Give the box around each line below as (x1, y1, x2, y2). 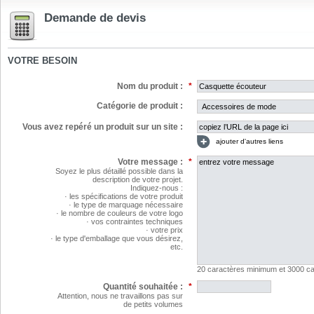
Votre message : (118, 157, 183, 167)
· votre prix (146, 226, 183, 234)
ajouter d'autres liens (214, 137, 283, 146)
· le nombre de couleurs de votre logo (56, 209, 183, 217)
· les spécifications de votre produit (64, 192, 183, 200)
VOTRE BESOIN (8, 55, 77, 66)
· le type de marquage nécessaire (69, 200, 183, 209)
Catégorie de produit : (97, 101, 183, 111)
